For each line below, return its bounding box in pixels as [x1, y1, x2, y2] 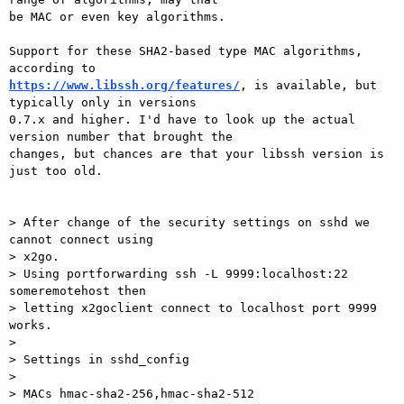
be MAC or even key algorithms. [9, 9, 225, 23]
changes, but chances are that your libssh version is [9, 146, 384, 161]
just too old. [9, 163, 103, 178]
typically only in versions [9, 95, 197, 109]
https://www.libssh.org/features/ [9, 78, 240, 92]
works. [9, 317, 52, 332]
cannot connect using [9, 232, 153, 246]
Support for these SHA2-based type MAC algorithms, [9, 43, 363, 58]
